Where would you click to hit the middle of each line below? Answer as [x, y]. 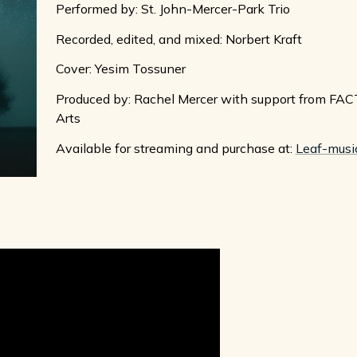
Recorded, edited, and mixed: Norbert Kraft [178, 39]
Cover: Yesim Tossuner [120, 69]
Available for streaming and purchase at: [175, 148]
